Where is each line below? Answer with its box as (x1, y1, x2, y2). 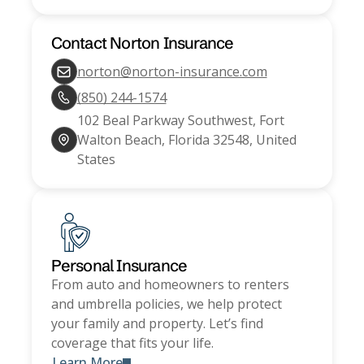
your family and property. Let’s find (50, 314, 263, 333)
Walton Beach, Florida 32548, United (76, 131, 297, 149)
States (76, 150, 115, 169)
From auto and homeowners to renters (50, 275, 289, 294)
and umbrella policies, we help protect (50, 295, 282, 314)
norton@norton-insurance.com (76, 63, 267, 81)
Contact (50, 32, 106, 54)
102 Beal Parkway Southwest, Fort (76, 111, 284, 130)
